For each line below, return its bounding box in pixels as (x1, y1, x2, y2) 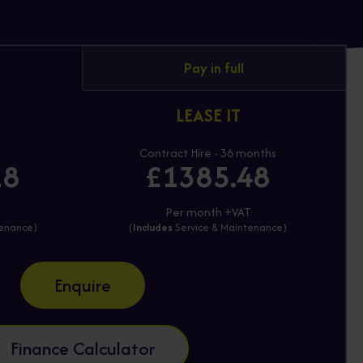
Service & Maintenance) (173, 220, 287, 236)
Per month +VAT (164, 203, 251, 221)
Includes (133, 220, 173, 236)
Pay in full (184, 58, 245, 79)
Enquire (54, 272, 111, 299)
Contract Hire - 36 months (139, 144, 276, 162)
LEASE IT (175, 102, 241, 129)
